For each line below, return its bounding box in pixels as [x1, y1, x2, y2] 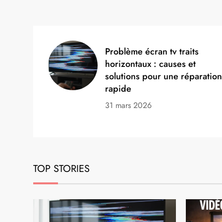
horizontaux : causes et [105, 57, 196, 70]
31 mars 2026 [105, 99, 152, 111]
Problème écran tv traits [105, 45, 199, 58]
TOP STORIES [33, 161, 90, 176]
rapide [105, 82, 132, 95]
